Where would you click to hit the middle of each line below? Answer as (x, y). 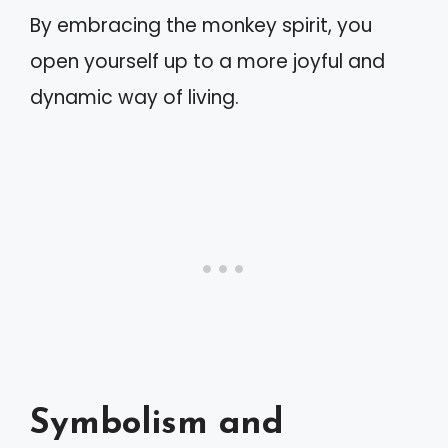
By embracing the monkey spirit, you (201, 25)
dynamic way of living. (134, 97)
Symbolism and (157, 424)
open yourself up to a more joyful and (207, 61)
